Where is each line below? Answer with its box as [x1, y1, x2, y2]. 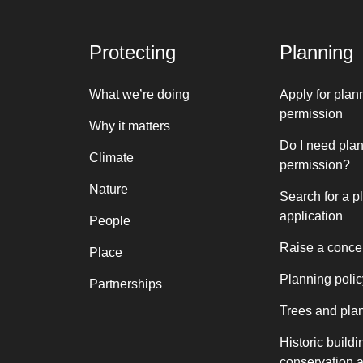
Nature [88, 182, 128, 196]
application [279, 209, 343, 223]
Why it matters [88, 119, 170, 133]
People [88, 214, 130, 228]
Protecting [88, 41, 176, 63]
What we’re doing [88, 88, 190, 101]
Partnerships [88, 277, 162, 291]
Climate [88, 151, 134, 164]
